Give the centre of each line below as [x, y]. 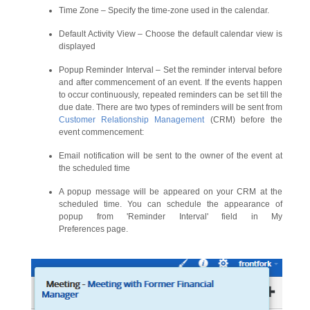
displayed [77, 47]
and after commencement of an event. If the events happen [171, 83]
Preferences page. [93, 229]
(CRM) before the [244, 120]
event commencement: [101, 133]
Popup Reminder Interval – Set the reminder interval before [171, 70]
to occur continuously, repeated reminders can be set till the [171, 95]
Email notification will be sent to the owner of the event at [171, 156]
